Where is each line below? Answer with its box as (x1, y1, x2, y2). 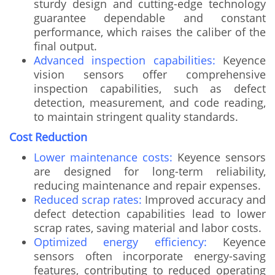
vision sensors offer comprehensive (34, 66, 266, 82)
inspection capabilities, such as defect (34, 80, 266, 96)
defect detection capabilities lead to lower (34, 206, 266, 221)
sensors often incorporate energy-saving (34, 248, 266, 263)
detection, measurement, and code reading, (34, 95, 266, 110)
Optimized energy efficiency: (34, 234, 207, 249)
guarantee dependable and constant (34, 10, 266, 25)
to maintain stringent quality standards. (34, 109, 238, 124)
